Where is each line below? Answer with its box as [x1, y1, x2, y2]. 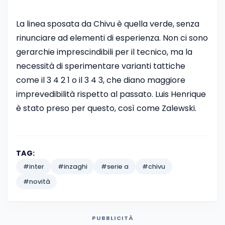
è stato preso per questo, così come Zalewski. [16, 102, 196, 115]
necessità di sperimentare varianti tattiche [16, 60, 185, 72]
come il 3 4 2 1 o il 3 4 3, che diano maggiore [16, 74, 185, 86]
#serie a [100, 162, 129, 171]
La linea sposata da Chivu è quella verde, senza [16, 18, 199, 30]
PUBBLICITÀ [91, 213, 134, 222]
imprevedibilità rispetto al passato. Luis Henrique [16, 88, 206, 100]
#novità [23, 177, 50, 186]
